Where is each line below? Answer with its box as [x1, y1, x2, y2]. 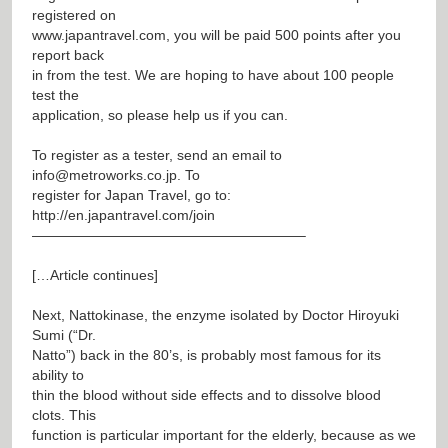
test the [32, 86, 79, 103]
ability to [32, 366, 84, 383]
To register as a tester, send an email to [32, 146, 282, 163]
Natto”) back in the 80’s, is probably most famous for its [32, 346, 381, 363]
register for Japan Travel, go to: [32, 186, 231, 203]
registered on [32, 6, 116, 23]
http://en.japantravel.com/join [32, 206, 215, 223]
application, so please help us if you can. [32, 106, 288, 123]
